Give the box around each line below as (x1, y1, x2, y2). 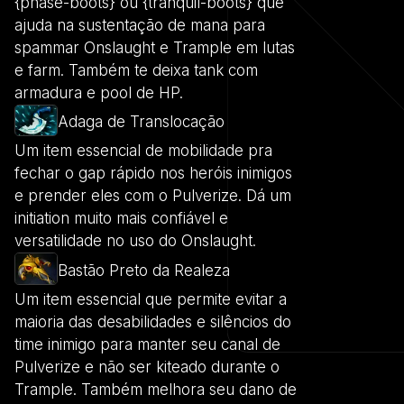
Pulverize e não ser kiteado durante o (14, 357, 280, 376)
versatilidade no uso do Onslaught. (14, 232, 256, 251)
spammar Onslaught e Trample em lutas (14, 38, 295, 57)
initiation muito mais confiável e (14, 209, 228, 228)
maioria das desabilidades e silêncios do (14, 312, 291, 331)
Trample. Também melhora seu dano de (14, 380, 297, 399)
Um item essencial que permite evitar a (14, 289, 287, 308)
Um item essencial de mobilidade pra (14, 142, 272, 161)
